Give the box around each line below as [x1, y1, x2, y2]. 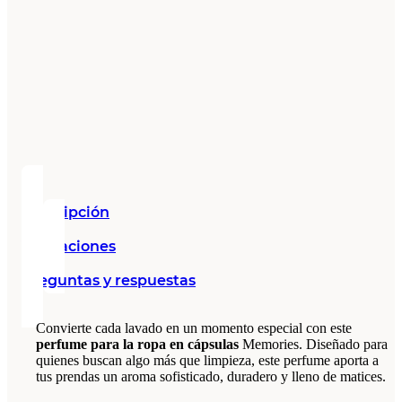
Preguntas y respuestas [22, 271, 196, 289]
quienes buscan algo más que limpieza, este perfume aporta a [36, 352, 379, 368]
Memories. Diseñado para [239, 336, 388, 352]
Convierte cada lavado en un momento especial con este [36, 319, 352, 336]
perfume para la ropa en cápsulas [36, 336, 239, 352]
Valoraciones [22, 237, 116, 255]
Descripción [22, 203, 109, 221]
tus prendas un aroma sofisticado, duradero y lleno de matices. [36, 368, 386, 384]
